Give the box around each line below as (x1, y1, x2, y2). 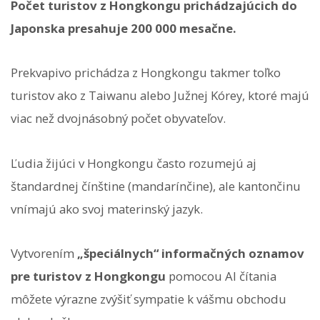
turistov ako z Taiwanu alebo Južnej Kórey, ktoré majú (11, 87, 309, 104)
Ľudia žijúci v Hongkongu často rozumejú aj (11, 154, 256, 171)
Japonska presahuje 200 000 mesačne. (11, 20, 236, 37)
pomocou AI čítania (166, 267, 276, 284)
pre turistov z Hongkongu (11, 267, 166, 284)
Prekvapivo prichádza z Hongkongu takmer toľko (11, 64, 281, 81)
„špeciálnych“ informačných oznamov (77, 244, 304, 261)
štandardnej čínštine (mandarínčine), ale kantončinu (11, 177, 301, 194)
